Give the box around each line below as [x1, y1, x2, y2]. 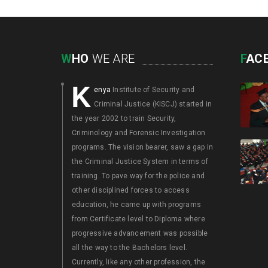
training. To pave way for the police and [72, 172, 205, 180]
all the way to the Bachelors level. [72, 243, 187, 252]
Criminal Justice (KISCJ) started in [94, 100, 212, 108]
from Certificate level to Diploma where [72, 215, 205, 223]
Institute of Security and [111, 86, 195, 94]
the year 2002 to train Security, [72, 114, 176, 123]
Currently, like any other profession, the [72, 258, 206, 266]
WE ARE [89, 51, 135, 66]
